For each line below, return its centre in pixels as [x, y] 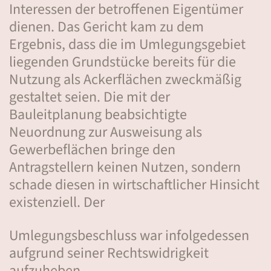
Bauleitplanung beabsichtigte [98, 115]
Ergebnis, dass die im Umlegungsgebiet [127, 44]
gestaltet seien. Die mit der [90, 97]
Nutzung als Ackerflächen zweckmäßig [125, 80]
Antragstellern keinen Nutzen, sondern [125, 167]
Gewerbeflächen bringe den [92, 150]
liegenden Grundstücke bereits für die [122, 62]
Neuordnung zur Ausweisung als [106, 132]
